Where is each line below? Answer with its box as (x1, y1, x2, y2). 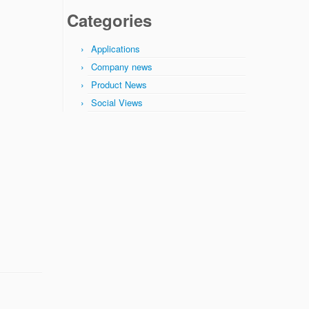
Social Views (91, 96, 143, 109)
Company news (91, 60, 152, 73)
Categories (67, 8, 152, 32)
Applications (91, 42, 140, 55)
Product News (91, 78, 147, 91)
